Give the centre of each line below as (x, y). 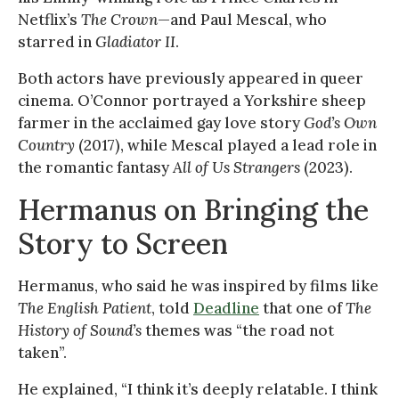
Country (46, 145)
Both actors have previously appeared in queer (191, 78)
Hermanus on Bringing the (193, 209)
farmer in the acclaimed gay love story (161, 122)
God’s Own (340, 122)
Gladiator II (135, 41)
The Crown (119, 19)
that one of (302, 308)
